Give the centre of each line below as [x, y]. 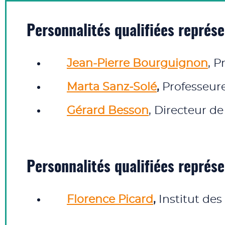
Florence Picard [110, 199]
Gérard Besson [108, 110]
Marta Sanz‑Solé [112, 87]
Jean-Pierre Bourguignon [137, 63]
